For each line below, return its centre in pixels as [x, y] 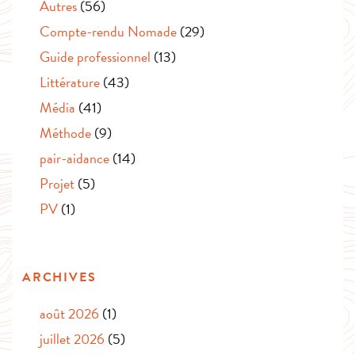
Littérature [70, 82]
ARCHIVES [59, 277]
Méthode [65, 132]
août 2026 [69, 313]
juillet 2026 [72, 338]
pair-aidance [74, 158]
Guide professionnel [95, 56]
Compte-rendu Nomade [108, 31]
